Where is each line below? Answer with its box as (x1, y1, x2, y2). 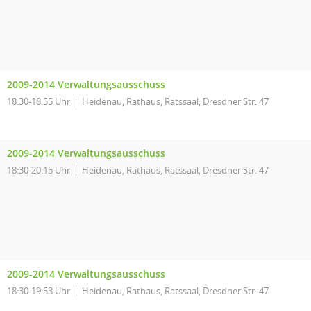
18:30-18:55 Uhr (7, 95, 70, 108)
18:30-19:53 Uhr (7, 285, 70, 297)
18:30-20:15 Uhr (7, 164, 70, 176)
